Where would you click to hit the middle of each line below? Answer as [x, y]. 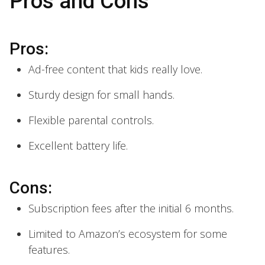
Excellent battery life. [78, 145]
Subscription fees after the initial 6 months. [131, 208]
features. [49, 249]
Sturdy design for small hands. [101, 94]
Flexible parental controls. [91, 120]
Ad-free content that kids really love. [115, 69]
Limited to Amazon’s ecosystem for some [128, 233]
